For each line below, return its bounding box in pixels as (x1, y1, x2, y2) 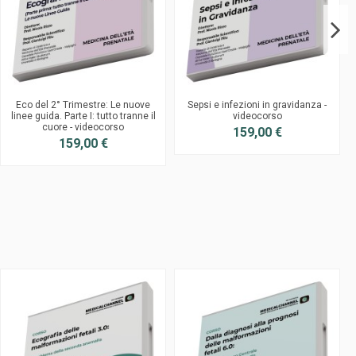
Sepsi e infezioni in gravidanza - (188, 99, 327, 110)
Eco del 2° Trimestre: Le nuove (16, 99, 150, 110)
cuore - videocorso (42, 121, 124, 133)
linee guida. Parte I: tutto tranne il (10, 110, 156, 122)
